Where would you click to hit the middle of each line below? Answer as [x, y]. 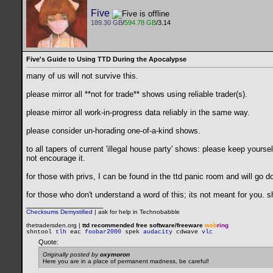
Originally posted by [71, 255]
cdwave [187, 232]
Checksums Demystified [59, 212]
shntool [39, 232]
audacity [158, 232]
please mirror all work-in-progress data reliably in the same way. [138, 113]
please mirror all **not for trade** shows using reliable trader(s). [137, 94]
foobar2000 [103, 232]
